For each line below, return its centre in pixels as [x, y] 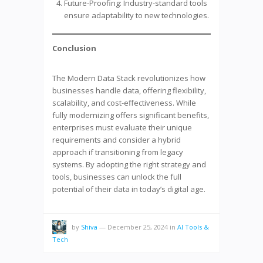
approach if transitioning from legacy [118, 152]
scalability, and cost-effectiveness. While [124, 102]
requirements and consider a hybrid [117, 139]
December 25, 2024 [138, 227]
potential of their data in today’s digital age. [129, 189]
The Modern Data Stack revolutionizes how [129, 78]
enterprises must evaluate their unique [122, 127]
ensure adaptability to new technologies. [136, 15]
